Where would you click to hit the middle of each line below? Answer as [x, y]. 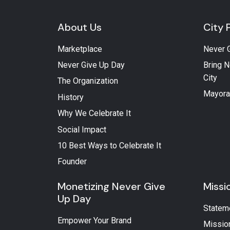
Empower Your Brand [94, 220]
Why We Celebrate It [94, 113]
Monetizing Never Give [111, 186]
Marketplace [80, 49]
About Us [80, 27]
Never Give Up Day [91, 65]
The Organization [88, 81]
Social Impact [82, 129]
